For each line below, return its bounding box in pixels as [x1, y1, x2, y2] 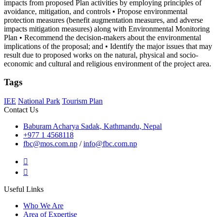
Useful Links [4, 185, 44, 194]
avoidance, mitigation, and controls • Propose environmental [4, 7, 187, 15]
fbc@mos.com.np [23, 139, 77, 148]
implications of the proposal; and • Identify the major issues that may [4, 42, 212, 50]
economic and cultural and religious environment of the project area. [4, 59, 211, 68]
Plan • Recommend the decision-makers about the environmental [4, 33, 201, 42]
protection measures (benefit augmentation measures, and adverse [4, 15, 203, 24]
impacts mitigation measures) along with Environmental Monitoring [4, 24, 210, 33]
